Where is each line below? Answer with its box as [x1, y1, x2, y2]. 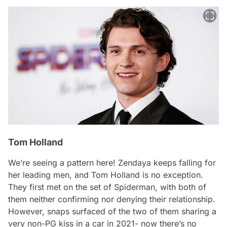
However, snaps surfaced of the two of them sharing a [8, 206, 216, 217]
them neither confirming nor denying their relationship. [8, 194, 215, 205]
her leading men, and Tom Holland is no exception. [8, 170, 203, 180]
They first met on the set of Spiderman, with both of [8, 182, 206, 193]
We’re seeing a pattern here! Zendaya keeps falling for [8, 158, 216, 168]
